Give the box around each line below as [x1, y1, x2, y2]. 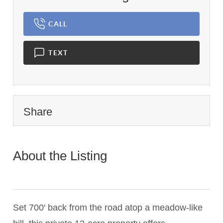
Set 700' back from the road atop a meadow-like [13, 203, 203, 213]
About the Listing [13, 148, 111, 164]
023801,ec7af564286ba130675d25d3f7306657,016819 [13, 170, 165, 178]
